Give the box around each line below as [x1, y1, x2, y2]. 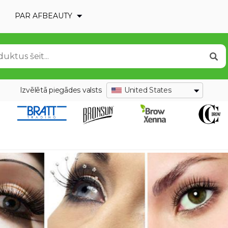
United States [124, 85, 172, 95]
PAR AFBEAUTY [14, 11, 74, 20]
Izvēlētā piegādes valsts [19, 85, 102, 95]
